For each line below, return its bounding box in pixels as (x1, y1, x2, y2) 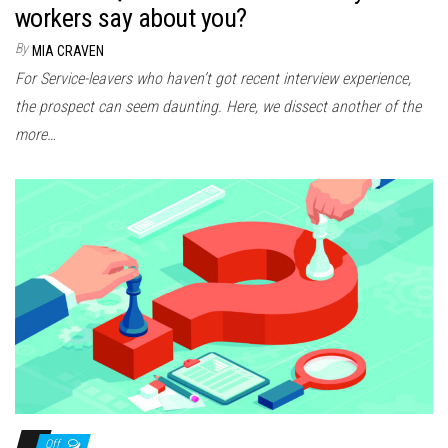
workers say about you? (15, 3, 247, 34)
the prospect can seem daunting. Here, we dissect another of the (15, 97, 421, 117)
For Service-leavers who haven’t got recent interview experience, (15, 69, 411, 89)
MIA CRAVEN (32, 43, 104, 60)
